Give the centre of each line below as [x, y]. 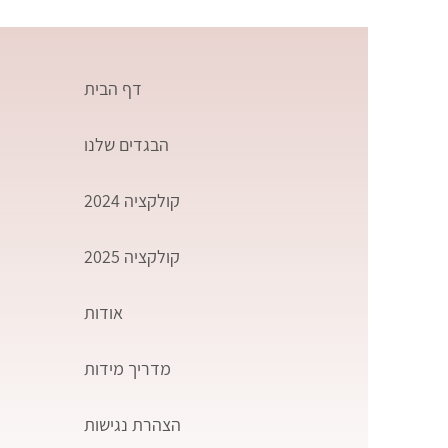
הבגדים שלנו [127, 144]
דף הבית [113, 88]
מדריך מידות [128, 368]
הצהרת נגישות [133, 424]
